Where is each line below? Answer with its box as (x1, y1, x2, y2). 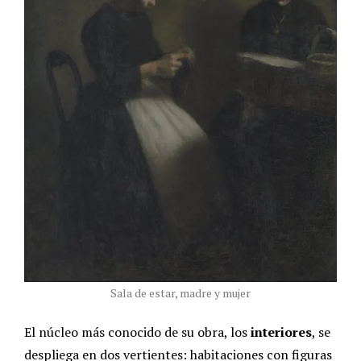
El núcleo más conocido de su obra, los (24, 323, 251, 342)
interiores (251, 323, 312, 342)
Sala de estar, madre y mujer (110, 285, 251, 301)
